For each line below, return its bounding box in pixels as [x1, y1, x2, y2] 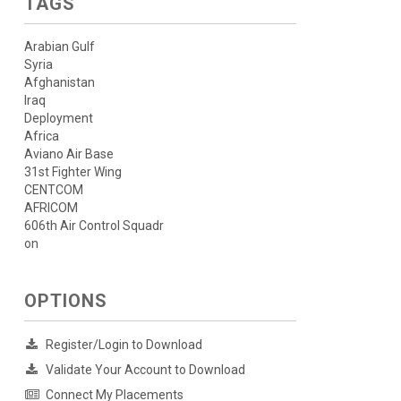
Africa [23, 129, 59, 143]
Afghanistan [23, 75, 95, 90]
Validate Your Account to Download [45, 363, 245, 377]
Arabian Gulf [23, 39, 95, 54]
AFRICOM [23, 200, 78, 215]
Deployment [23, 111, 93, 125]
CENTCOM [23, 183, 83, 197]
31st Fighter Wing [23, 165, 122, 179]
